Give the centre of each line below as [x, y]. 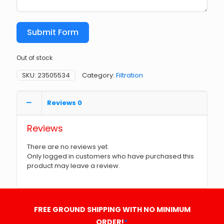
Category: [99, 75]
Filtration [129, 75]
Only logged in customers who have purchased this [110, 156]
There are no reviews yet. [68, 147]
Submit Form [53, 32]
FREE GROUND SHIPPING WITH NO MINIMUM [112, 209]
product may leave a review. [73, 166]
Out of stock [34, 58]
